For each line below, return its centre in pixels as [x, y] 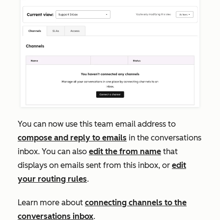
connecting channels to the [136, 203]
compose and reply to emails [72, 138]
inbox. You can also [53, 152]
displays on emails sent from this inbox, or [95, 165]
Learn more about [51, 203]
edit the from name [125, 152]
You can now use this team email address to [97, 124]
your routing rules [52, 179]
